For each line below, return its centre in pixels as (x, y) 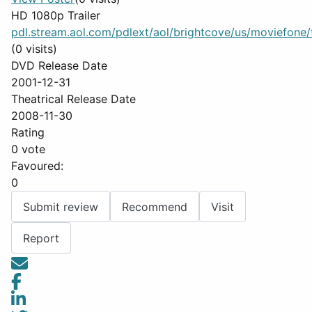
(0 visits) (34, 49)
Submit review (61, 206)
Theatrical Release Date (73, 99)
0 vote (28, 149)
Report (41, 238)
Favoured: (37, 166)
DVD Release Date (59, 65)
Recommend (155, 206)
